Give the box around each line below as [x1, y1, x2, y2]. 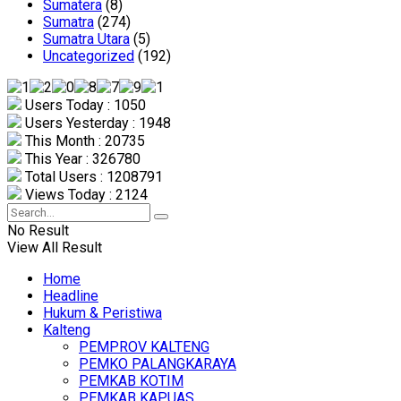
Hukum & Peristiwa [43, 304, 162, 322]
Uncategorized [43, 47, 134, 65]
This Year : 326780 [21, 150, 141, 168]
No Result [7, 222, 69, 240]
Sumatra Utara [43, 30, 130, 48]
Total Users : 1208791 [21, 168, 163, 186]
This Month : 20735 [21, 132, 145, 150]
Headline [43, 287, 98, 305]
